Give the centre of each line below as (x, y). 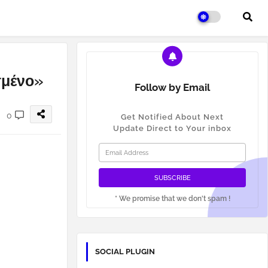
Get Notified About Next (172, 117)
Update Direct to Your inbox (172, 128)
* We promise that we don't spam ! (172, 199)
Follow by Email (172, 87)
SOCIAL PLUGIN (125, 252)
